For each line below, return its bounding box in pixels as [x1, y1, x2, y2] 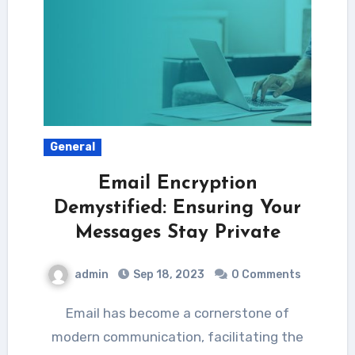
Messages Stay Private [74, 223, 281, 242]
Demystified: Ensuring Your [54, 198, 301, 218]
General [49, 139, 95, 154]
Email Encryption [97, 174, 258, 193]
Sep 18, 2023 [131, 267, 204, 281]
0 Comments [231, 267, 301, 281]
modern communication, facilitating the [52, 328, 303, 345]
